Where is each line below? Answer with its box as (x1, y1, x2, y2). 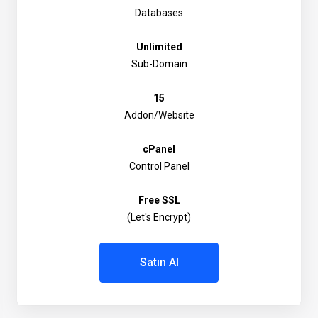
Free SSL (138, 194, 180, 206)
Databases (135, 7, 183, 18)
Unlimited (136, 41, 182, 53)
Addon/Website (124, 109, 194, 121)
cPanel (143, 143, 175, 155)
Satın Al (139, 256, 179, 269)
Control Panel (128, 160, 190, 172)
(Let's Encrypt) (127, 212, 191, 223)
